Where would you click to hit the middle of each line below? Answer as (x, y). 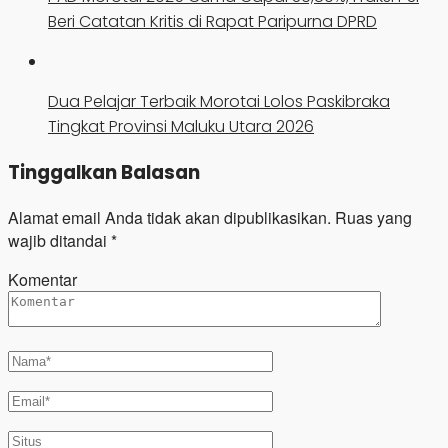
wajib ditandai (59, 240)
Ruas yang (373, 217)
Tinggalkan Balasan (104, 172)
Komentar (42, 279)
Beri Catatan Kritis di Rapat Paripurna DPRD (212, 22)
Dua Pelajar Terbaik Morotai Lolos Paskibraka (219, 102)
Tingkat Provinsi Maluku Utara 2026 (181, 127)
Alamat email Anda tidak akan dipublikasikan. (169, 217)
